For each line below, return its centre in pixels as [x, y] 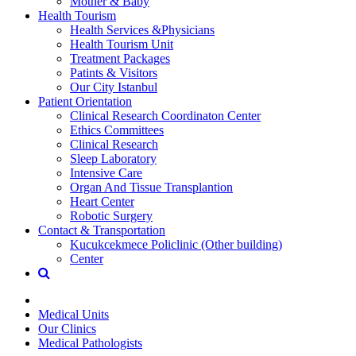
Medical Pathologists [90, 342]
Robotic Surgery [111, 215]
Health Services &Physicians [142, 29]
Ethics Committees [117, 130]
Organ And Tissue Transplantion [151, 187]
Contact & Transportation [102, 230]
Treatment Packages [120, 58]
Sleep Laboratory [113, 158]
